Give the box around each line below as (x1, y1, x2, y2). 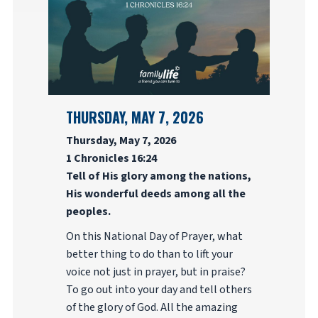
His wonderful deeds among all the (65, 186, 246, 202)
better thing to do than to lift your (65, 246, 233, 262)
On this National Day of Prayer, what (65, 229, 243, 244)
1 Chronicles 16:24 (65, 150, 157, 166)
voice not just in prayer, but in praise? (65, 264, 246, 280)
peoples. (65, 204, 111, 219)
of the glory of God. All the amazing (65, 300, 238, 315)
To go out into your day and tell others (65, 282, 252, 297)
